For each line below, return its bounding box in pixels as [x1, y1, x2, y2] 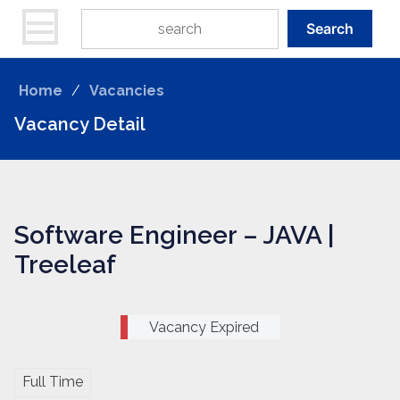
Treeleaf [14, 250, 116, 279]
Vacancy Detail [14, 113, 146, 135]
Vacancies [89, 82, 164, 99]
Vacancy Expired [148, 318, 259, 336]
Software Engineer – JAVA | [14, 221, 334, 250]
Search [306, 20, 354, 37]
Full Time [22, 373, 83, 391]
